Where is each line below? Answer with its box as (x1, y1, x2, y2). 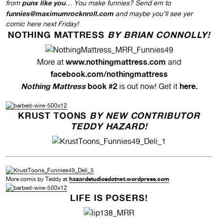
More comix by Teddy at (6, 176, 69, 183)
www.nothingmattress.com (66, 57, 166, 67)
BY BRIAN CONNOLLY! (108, 29, 211, 40)
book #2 (85, 81, 117, 91)
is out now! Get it (117, 82, 180, 91)
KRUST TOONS (18, 110, 90, 121)
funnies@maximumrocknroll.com (6, 9, 113, 18)
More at (37, 57, 66, 67)
